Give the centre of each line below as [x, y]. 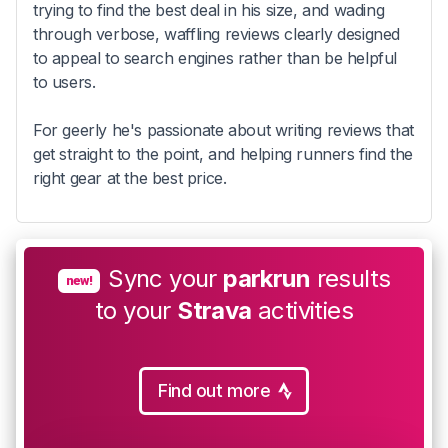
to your [132, 311]
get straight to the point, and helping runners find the [223, 154]
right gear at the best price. [130, 178]
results [350, 279]
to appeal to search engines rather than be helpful [215, 58]
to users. [64, 82]
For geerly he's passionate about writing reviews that [223, 130]
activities [302, 311]
